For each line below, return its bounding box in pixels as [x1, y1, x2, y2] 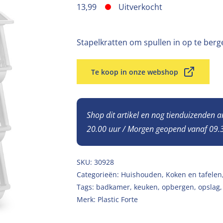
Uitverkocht [118, 1, 162, 12]
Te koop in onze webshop [91, 67, 178, 77]
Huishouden [121, 170, 162, 179]
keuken [134, 182, 158, 192]
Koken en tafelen [166, 170, 222, 179]
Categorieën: [77, 170, 121, 179]
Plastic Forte [98, 195, 138, 204]
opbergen [162, 182, 194, 192]
